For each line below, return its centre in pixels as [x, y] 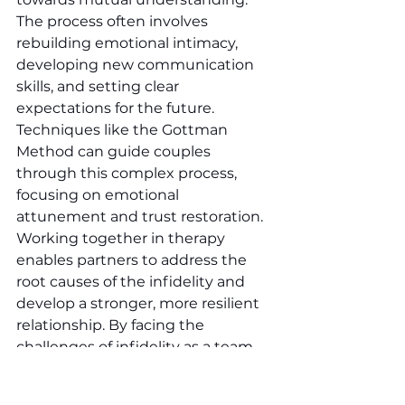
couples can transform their [118, 368]
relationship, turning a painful [124, 390]
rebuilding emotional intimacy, [129, 42]
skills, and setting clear [99, 86]
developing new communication [137, 64]
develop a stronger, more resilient [140, 303]
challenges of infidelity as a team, [138, 346]
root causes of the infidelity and [132, 281]
